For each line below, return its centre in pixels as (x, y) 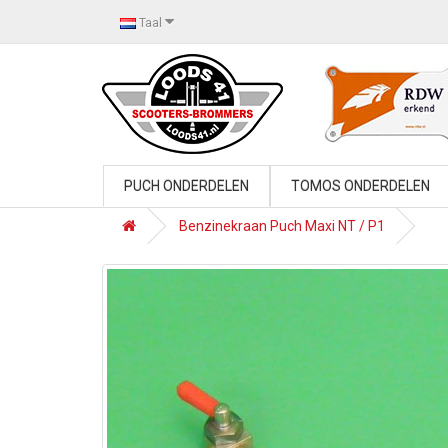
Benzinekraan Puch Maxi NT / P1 (282, 226)
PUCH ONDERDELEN (186, 186)
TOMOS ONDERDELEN (360, 186)
